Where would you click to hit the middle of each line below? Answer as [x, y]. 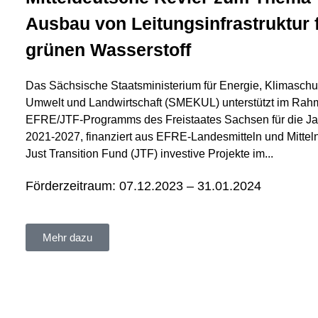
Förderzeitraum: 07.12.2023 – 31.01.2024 [144, 186]
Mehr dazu [68, 238]
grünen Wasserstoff [109, 50]
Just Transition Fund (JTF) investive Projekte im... [150, 154]
